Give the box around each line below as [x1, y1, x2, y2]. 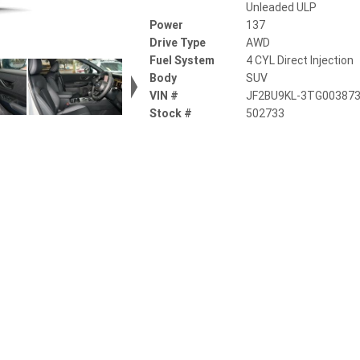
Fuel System [149, 53, 215, 67]
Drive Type [149, 35, 206, 50]
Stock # [149, 106, 192, 121]
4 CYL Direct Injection [246, 53, 354, 67]
